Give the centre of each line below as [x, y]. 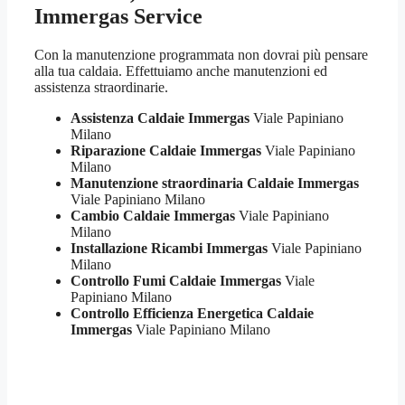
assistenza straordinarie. [101, 87]
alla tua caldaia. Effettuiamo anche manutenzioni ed [181, 71]
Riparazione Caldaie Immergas [166, 150]
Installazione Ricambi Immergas [169, 248]
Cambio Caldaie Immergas [153, 215]
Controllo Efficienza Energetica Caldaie [192, 313]
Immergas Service [118, 16]
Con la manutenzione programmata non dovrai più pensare [201, 54]
